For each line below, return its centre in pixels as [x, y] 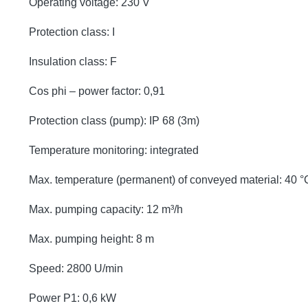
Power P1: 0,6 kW [73, 298]
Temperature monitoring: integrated [114, 150]
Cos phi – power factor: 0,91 [97, 91]
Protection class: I [72, 32]
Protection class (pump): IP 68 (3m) [114, 120]
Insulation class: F [73, 61]
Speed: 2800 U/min [76, 268]
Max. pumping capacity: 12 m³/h [106, 209]
